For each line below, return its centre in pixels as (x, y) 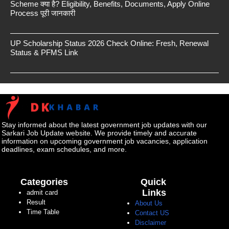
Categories (44, 182)
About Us (149, 203)
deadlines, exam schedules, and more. (64, 150)
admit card (42, 193)
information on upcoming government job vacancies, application (105, 141)
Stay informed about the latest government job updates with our (104, 125)
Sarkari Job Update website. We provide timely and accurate (99, 133)
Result (36, 202)
